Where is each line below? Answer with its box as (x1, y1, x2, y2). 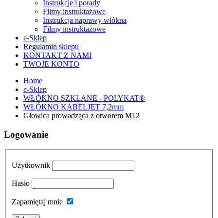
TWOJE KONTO (23, 60, 79, 68)
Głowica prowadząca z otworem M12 (23, 111, 140, 120)
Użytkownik (12, 161, 50, 170)
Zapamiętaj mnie (12, 198, 63, 206)
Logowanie (4, 129, 48, 140)
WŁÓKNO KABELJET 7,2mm (23, 103, 124, 111)
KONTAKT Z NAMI (23, 51, 91, 59)
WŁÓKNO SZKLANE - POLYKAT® (23, 94, 145, 102)
